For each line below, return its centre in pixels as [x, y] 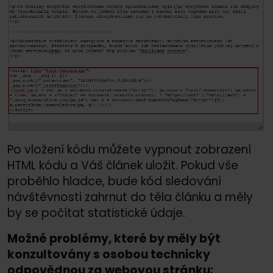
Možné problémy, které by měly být [114, 238]
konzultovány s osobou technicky [109, 254]
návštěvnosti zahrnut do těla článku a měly [130, 197]
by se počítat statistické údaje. [96, 213]
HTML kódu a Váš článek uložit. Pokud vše [123, 165]
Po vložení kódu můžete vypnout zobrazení [129, 149]
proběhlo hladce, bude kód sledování [114, 181]
